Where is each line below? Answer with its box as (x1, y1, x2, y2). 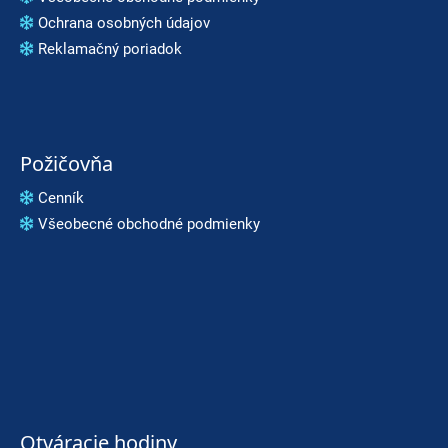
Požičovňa (20, 149, 113, 177)
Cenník (38, 188, 84, 207)
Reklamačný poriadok (38, 39, 182, 58)
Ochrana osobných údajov (38, 13, 210, 32)
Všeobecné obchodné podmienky (38, 214, 260, 233)
